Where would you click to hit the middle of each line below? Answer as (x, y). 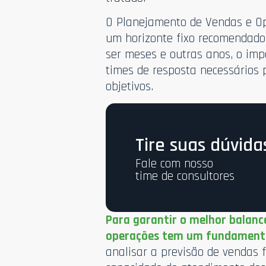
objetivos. (130, 87)
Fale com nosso (175, 163)
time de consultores (185, 176)
